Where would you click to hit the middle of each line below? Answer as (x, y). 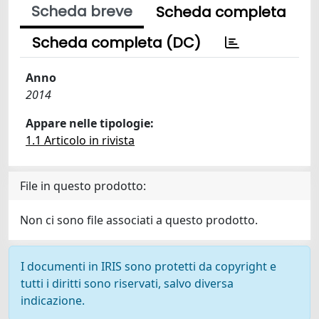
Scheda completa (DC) (116, 43)
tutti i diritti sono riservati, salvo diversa (127, 283)
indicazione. (53, 300)
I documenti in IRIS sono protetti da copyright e (148, 266)
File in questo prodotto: (83, 186)
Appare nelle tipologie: (90, 123)
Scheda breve (82, 11)
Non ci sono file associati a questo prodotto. (139, 220)
